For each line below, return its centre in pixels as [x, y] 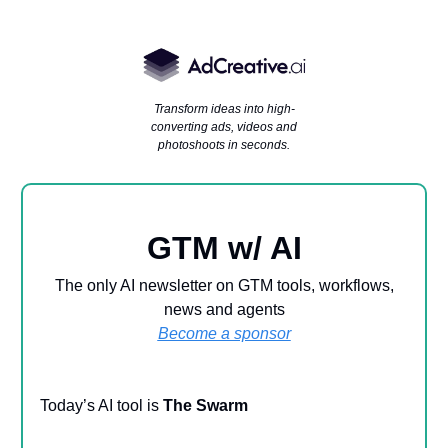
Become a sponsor [224, 334]
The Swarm [205, 406]
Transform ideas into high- [224, 109]
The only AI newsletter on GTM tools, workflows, [224, 286]
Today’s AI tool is [101, 406]
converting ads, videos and [224, 127]
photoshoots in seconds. [224, 145]
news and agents [224, 310]
